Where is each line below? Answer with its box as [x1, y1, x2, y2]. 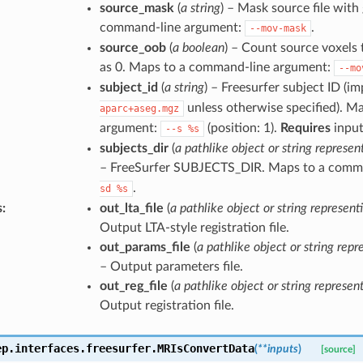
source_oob [99, 41, 166, 54]
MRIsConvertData [156, 341, 254, 355]
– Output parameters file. [99, 259, 243, 273]
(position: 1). [203, 121, 280, 135]
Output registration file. [99, 298, 234, 312]
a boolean [172, 41, 224, 54]
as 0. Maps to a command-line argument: [99, 60, 334, 74]
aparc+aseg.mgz [99, 102, 179, 114]
